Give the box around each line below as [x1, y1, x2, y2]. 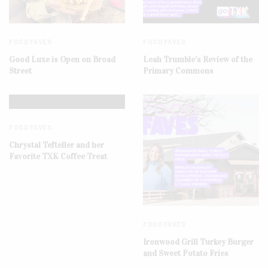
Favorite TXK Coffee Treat [9, 151, 107, 162]
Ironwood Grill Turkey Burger [143, 237, 254, 248]
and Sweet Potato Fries [143, 248, 229, 259]
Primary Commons [143, 66, 214, 77]
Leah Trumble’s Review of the [143, 54, 252, 65]
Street [9, 66, 32, 77]
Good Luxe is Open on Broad [9, 54, 115, 65]
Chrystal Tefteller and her [9, 140, 104, 151]
